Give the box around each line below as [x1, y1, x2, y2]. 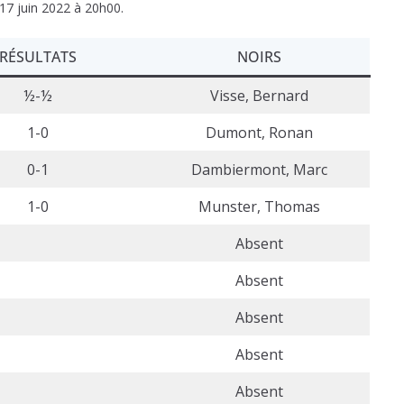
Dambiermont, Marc [191, 159, 327, 179]
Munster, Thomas [198, 196, 320, 216]
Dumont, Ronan [206, 122, 313, 142]
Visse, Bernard [210, 85, 308, 106]
